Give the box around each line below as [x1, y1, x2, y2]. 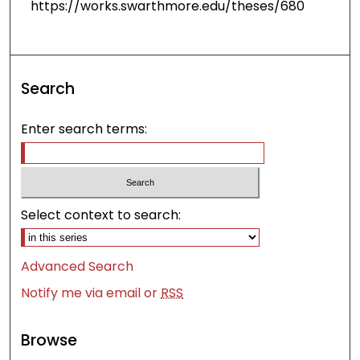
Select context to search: [21, 205, 182, 224]
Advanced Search [21, 256, 134, 276]
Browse [21, 329, 78, 351]
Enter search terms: [21, 120, 148, 139]
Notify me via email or [21, 283, 162, 302]
